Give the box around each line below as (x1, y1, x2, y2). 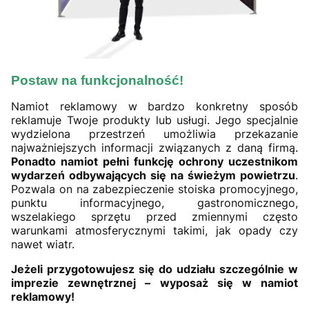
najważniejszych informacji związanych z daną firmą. (11, 141, 298, 155)
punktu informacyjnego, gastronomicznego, (11, 196, 298, 210)
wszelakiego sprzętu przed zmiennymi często (11, 210, 298, 224)
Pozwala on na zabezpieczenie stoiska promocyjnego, (11, 182, 298, 197)
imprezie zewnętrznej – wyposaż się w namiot (11, 276, 298, 290)
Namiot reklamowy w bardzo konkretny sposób (11, 99, 298, 114)
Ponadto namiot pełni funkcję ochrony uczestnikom (11, 154, 298, 169)
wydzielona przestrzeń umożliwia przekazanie (11, 127, 298, 141)
